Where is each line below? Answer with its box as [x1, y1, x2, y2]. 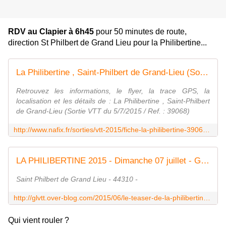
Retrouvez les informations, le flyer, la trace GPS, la [16, 87, 210, 95]
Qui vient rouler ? [8, 216, 69, 225]
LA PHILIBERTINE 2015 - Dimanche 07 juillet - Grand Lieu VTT [201, 156, 209, 166]
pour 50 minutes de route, [94, 27, 187, 36]
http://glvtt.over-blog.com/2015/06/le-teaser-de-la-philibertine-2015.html [203, 194, 210, 202]
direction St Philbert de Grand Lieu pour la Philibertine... [8, 38, 207, 47]
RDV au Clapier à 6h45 [8, 27, 94, 36]
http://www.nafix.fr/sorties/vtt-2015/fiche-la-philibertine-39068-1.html [203, 126, 210, 134]
